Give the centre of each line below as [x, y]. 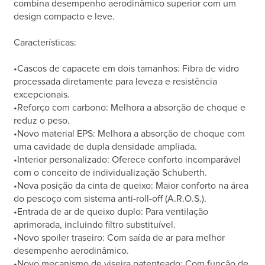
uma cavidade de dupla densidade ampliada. [106, 147]
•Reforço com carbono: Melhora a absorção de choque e [130, 108]
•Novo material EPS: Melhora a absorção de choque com [130, 134]
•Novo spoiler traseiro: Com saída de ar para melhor [119, 238]
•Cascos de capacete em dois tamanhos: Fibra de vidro [127, 69]
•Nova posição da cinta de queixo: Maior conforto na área [131, 186]
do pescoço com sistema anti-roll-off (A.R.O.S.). [110, 199]
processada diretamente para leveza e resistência [116, 82]
